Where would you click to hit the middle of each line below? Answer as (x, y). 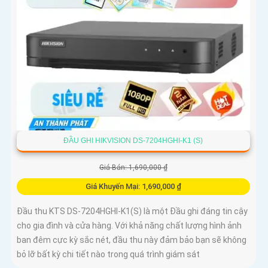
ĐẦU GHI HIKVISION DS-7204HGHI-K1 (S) (133, 141)
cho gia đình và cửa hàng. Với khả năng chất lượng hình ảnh (129, 226)
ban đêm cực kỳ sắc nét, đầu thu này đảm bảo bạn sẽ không (132, 240)
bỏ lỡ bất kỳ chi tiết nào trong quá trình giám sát (108, 255)
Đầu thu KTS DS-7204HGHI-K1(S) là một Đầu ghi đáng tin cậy (132, 211)
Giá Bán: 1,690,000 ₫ (133, 168)
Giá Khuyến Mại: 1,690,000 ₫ (133, 187)
